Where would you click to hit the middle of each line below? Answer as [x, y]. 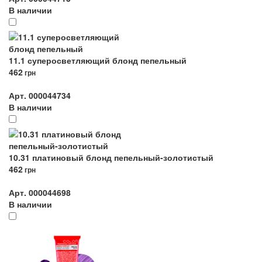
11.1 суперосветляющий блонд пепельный [98, 60]
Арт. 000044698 [40, 192]
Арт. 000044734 [40, 95]
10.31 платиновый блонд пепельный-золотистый [111, 157]
